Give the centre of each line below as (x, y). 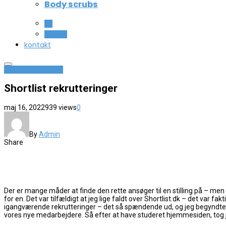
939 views (61, 107)
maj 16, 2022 (24, 107)
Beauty (56, 34)
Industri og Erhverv (34, 70)
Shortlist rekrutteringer (61, 89)
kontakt (38, 45)
